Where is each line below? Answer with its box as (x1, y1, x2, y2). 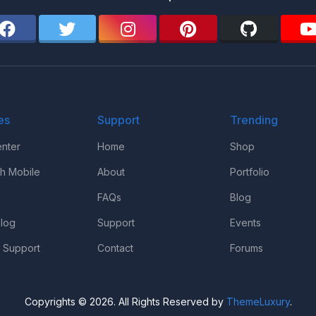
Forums (230, 242, 264, 254)
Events (230, 217, 262, 229)
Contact (97, 242, 133, 254)
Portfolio (230, 166, 270, 178)
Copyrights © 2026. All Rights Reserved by (24, 296, 226, 308)
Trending (230, 113, 279, 127)
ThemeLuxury (226, 296, 290, 308)
